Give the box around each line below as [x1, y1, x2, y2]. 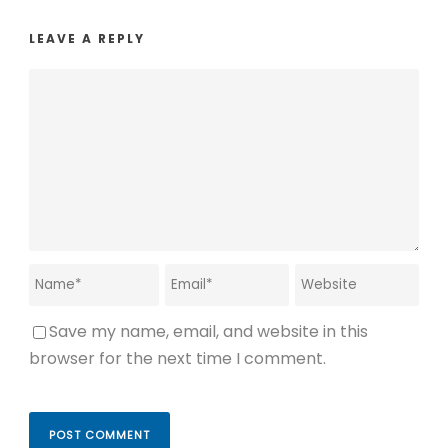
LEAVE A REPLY [29, 29, 145, 47]
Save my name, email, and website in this [49, 319, 368, 343]
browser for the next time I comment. [29, 346, 326, 370]
